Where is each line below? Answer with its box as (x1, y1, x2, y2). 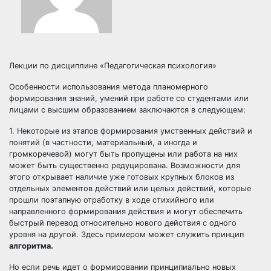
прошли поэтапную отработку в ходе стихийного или (9, 195, 214, 204)
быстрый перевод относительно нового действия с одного (9, 218, 237, 227)
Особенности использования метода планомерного (9, 82, 208, 91)
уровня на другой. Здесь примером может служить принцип (9, 230, 244, 239)
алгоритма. (9, 241, 53, 250)
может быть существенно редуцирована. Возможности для (9, 161, 240, 170)
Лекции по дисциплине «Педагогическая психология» (9, 61, 217, 70)
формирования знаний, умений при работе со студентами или (9, 94, 249, 103)
